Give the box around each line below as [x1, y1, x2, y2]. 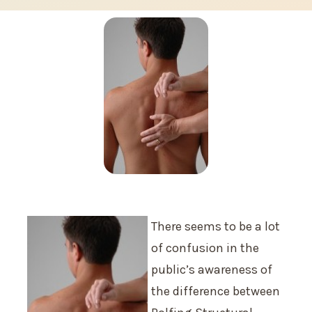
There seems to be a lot [151, 219, 280, 234]
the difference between [151, 283, 280, 299]
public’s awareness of [151, 262, 272, 277]
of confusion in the [151, 240, 259, 256]
